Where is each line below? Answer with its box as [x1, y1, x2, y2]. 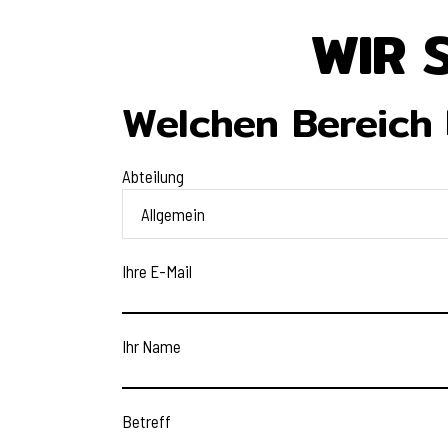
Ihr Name [122, 336, 181, 356]
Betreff [122, 411, 171, 431]
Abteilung [122, 166, 184, 186]
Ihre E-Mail [122, 261, 192, 281]
